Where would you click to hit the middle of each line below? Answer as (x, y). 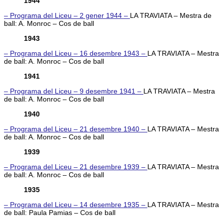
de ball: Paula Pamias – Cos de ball (60, 212)
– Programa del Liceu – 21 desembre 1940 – (76, 129)
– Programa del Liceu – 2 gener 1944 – (67, 15)
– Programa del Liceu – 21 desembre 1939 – (76, 167)
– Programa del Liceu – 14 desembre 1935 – (76, 204)
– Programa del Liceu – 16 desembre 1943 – (76, 53)
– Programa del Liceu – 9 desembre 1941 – (74, 91)
